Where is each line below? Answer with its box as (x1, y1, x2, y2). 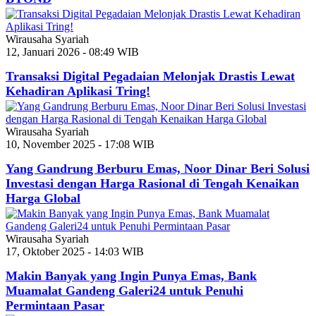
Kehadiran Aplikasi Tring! (6, 84, 150, 99)
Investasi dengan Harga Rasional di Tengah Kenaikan (6, 176, 299, 191)
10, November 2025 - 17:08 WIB (6, 138, 154, 151)
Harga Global (6, 191, 80, 206)
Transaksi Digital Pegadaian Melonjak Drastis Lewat (6, 69, 295, 84)
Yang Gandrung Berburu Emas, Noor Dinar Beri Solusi (6, 162, 310, 176)
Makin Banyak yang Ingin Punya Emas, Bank (6, 269, 257, 284)
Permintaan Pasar (6, 298, 104, 313)
